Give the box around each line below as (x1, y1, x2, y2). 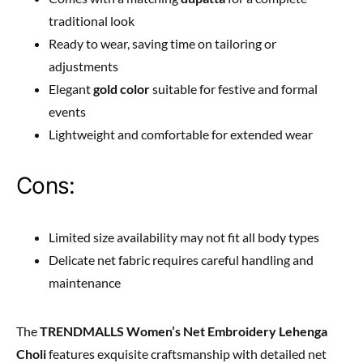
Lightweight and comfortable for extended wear (49, 126, 313, 142)
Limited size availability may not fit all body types (49, 228, 319, 245)
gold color (93, 80, 150, 96)
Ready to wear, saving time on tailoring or (49, 35, 276, 51)
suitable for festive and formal (150, 80, 318, 96)
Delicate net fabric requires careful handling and (49, 251, 314, 267)
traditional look (49, 12, 135, 28)
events (49, 103, 86, 119)
